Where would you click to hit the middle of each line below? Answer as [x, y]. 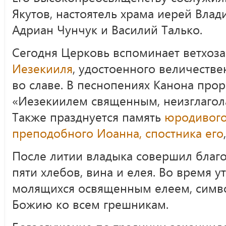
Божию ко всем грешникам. [90, 204]
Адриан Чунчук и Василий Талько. [107, 29]
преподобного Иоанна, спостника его [118, 132]
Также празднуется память [88, 116]
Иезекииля [42, 68]
